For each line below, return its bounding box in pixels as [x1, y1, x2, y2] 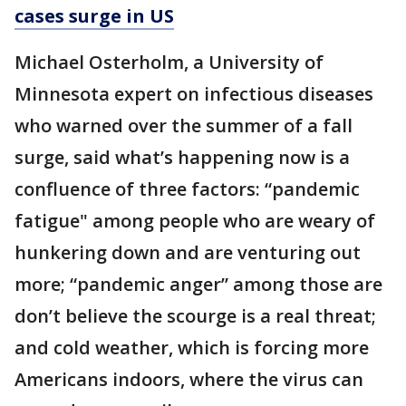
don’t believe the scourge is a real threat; [14, 304, 376, 329]
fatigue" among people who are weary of [14, 208, 375, 234]
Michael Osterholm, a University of [14, 50, 324, 75]
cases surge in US [14, 4, 174, 29]
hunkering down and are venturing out [14, 240, 361, 266]
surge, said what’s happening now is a [14, 145, 350, 170]
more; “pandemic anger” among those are [14, 272, 382, 297]
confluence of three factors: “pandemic [14, 177, 360, 202]
